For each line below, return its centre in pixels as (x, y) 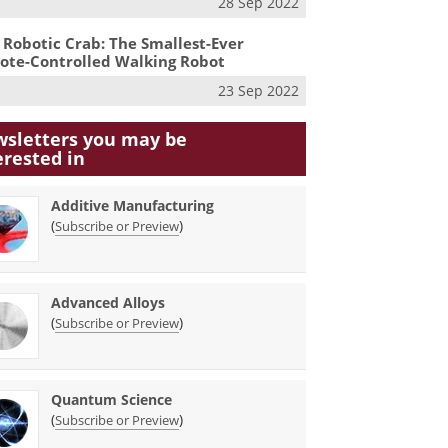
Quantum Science (112, 399)
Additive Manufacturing (133, 205)
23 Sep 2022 (258, 91)
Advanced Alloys (108, 302)
